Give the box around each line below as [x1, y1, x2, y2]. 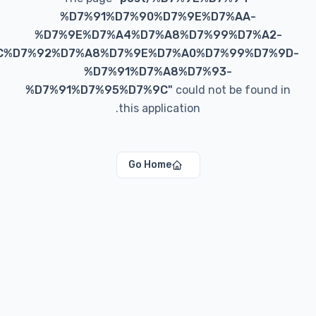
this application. [164, 102, 245, 115]
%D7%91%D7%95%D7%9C [71, 83, 213, 97]
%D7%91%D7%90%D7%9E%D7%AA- [105, 10, 301, 23]
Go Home [173, 159, 217, 171]
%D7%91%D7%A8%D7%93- [129, 65, 277, 78]
